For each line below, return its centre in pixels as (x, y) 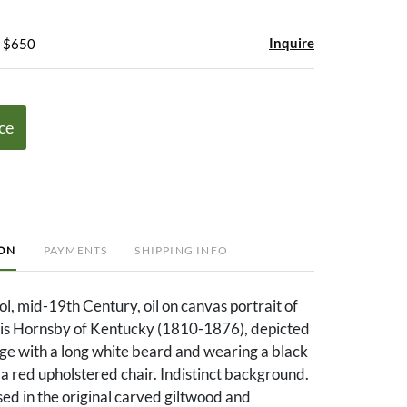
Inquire (292, 42)
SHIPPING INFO (181, 250)
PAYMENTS (75, 250)
